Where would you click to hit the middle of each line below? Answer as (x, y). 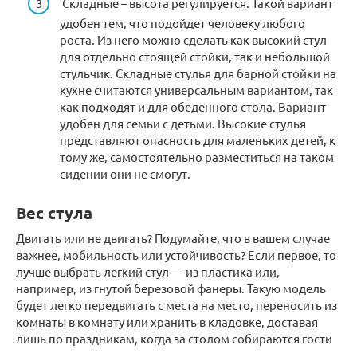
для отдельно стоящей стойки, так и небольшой (195, 56)
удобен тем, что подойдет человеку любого (182, 22)
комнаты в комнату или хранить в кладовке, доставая (167, 321)
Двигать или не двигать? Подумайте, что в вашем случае (173, 237)
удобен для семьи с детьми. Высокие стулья (183, 123)
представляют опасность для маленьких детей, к (198, 139)
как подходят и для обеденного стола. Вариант (193, 106)
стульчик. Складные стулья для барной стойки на (198, 73)
